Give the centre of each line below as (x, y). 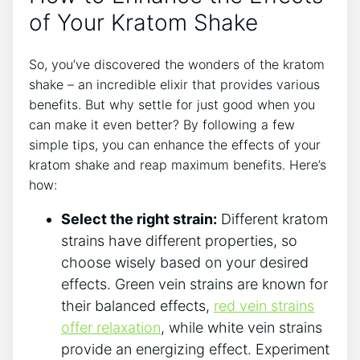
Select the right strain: (139, 219)
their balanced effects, (137, 306)
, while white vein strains (241, 328)
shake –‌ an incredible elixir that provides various (174, 85)
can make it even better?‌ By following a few (162, 125)
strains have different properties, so (179, 241)
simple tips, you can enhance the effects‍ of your (175, 145)
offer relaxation (111, 328)
